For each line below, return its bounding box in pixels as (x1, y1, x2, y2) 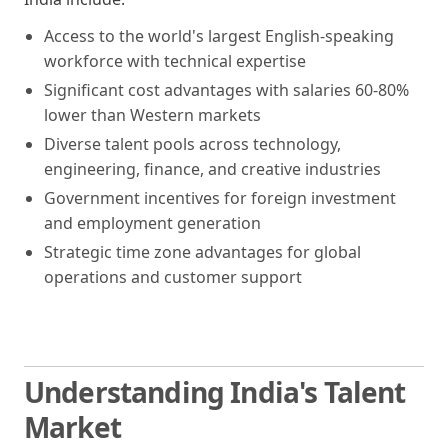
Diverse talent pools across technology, (44, 132, 341, 155)
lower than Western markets (44, 103, 261, 126)
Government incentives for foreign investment (44, 186, 396, 209)
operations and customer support (44, 265, 302, 288)
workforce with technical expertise (44, 49, 306, 72)
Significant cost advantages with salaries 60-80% (44, 78, 409, 101)
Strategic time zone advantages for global (44, 240, 361, 263)
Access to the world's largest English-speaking (44, 24, 394, 47)
